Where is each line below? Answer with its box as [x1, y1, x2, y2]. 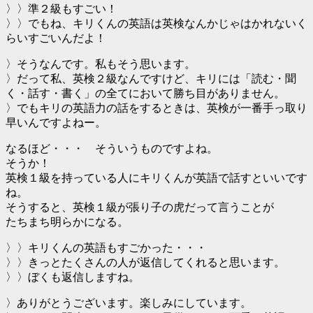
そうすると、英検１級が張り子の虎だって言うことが [6, 201, 274, 214]
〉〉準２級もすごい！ [6, 3, 117, 15]
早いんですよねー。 [6, 117, 106, 129]
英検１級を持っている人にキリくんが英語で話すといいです [6, 172, 307, 184]
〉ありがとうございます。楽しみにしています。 [6, 297, 252, 310]
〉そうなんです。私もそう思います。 [6, 58, 196, 71]
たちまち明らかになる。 [6, 216, 129, 228]
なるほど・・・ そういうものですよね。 [6, 143, 218, 155]
